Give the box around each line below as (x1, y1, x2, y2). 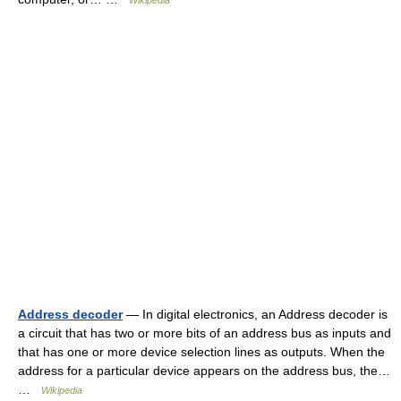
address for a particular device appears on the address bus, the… (18, 363, 390, 378)
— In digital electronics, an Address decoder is (123, 307, 388, 321)
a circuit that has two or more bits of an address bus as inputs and (18, 326, 391, 340)
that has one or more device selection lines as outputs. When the (18, 345, 385, 359)
